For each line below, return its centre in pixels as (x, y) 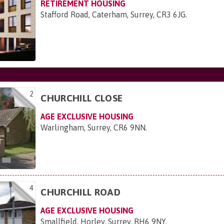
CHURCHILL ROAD (80, 192)
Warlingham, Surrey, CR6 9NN (93, 127)
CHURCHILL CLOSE (82, 98)
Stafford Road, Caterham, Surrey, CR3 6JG (113, 14)
